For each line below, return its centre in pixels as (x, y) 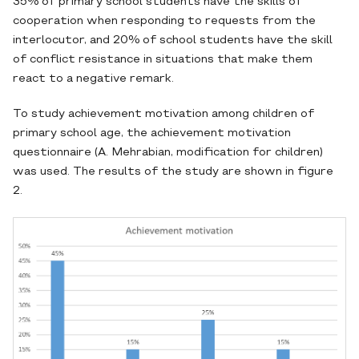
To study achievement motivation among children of (163, 114)
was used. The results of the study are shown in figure (173, 172)
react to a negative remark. (93, 79)
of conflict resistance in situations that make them (163, 60)
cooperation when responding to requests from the (164, 21)
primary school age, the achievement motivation (152, 133)
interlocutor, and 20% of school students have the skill (173, 40)
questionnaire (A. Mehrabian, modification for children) (168, 153)
